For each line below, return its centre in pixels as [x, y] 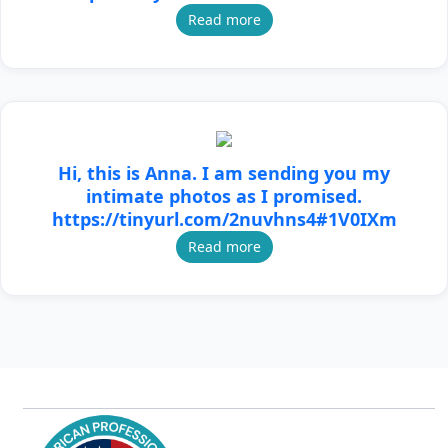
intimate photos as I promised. [224, 195]
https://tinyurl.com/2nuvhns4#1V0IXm [224, 218]
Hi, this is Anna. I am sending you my [224, 172]
